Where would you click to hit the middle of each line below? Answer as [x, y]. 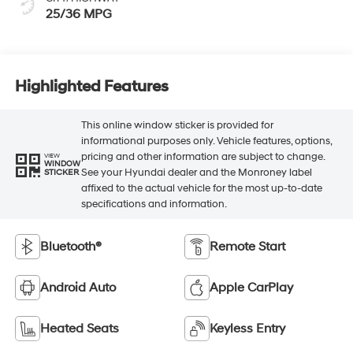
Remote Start [247, 246]
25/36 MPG [78, 15]
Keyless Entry [247, 328]
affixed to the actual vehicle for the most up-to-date [201, 188]
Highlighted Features [91, 86]
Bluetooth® [71, 246]
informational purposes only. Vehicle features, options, [206, 141]
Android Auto [78, 287]
